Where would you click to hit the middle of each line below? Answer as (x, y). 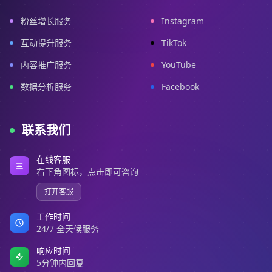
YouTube (179, 65)
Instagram (183, 21)
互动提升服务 (46, 43)
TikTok (174, 43)
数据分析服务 (46, 87)
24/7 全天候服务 (68, 229)
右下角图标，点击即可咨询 (87, 172)
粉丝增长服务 (46, 21)
